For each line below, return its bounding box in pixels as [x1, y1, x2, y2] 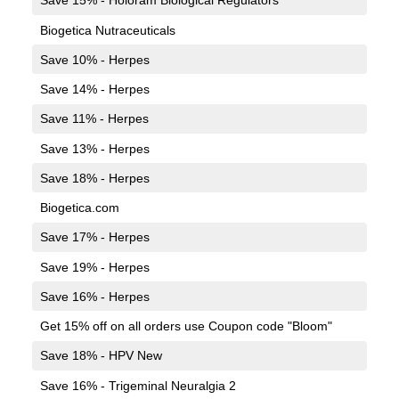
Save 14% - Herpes [39, 82, 150, 97]
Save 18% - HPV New [39, 348, 162, 363]
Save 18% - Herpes [39, 170, 150, 185]
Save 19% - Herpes [39, 259, 150, 274]
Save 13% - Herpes [39, 141, 150, 156]
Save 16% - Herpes [39, 289, 150, 304]
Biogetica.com [39, 200, 119, 216]
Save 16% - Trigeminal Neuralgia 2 [39, 378, 236, 393]
